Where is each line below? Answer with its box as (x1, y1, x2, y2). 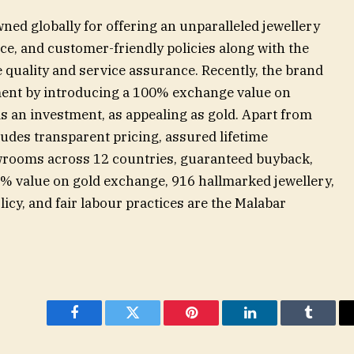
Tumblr (307, 317, 349, 332)
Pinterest (190, 317, 240, 332)
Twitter (131, 317, 173, 332)
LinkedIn (248, 317, 301, 332)
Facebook (73, 317, 129, 332)
